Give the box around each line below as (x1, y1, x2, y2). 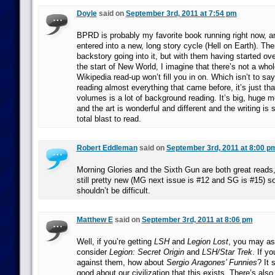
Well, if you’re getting (76, 237, 154, 246)
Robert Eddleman (76, 144, 137, 152)
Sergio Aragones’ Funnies (166, 258, 257, 267)
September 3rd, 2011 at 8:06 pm (141, 215, 253, 224)
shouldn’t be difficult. (76, 186, 150, 195)
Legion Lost (187, 237, 228, 246)
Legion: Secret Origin (109, 247, 184, 257)
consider (76, 247, 109, 257)
